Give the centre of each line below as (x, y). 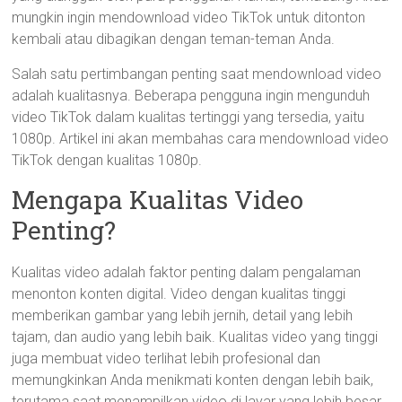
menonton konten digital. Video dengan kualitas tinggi (179, 294)
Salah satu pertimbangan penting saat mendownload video (197, 74)
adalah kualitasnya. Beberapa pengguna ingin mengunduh (191, 96)
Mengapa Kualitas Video (158, 200)
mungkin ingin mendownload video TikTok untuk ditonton (189, 17)
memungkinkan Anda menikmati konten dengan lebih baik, (193, 380)
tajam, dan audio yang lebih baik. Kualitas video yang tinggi (195, 337)
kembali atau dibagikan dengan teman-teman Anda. (174, 39)
